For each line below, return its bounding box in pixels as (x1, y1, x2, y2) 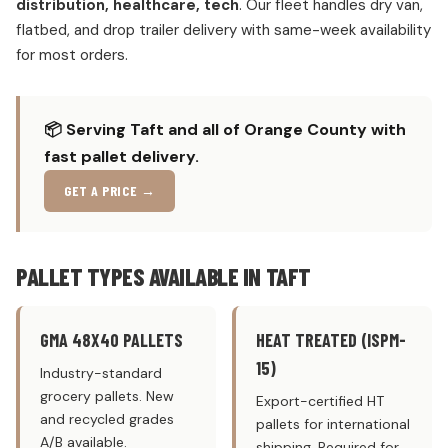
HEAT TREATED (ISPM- (256, 329, 406, 351)
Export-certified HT (256, 392, 384, 410)
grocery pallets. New (40, 387, 174, 405)
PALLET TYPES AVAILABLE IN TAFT (16, 262, 311, 291)
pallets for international (256, 415, 410, 433)
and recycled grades (40, 410, 174, 428)
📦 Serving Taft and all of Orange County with (44, 119, 406, 140)
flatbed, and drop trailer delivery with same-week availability (16, 20, 431, 40)
